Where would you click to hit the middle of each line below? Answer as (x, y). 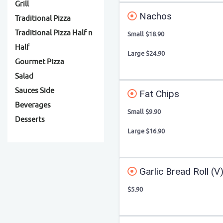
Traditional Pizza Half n (54, 33)
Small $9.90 (144, 112)
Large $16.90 (146, 131)
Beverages (33, 105)
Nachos (154, 16)
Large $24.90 (146, 54)
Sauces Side (35, 91)
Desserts (30, 120)
